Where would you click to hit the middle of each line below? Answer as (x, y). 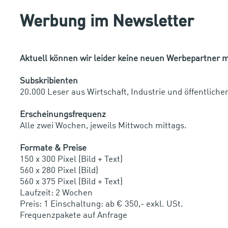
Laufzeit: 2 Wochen (56, 193)
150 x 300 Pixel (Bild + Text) (71, 159)
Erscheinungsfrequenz (63, 115)
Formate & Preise (53, 148)
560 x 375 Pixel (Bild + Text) (71, 182)
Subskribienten (49, 81)
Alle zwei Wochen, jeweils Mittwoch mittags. (103, 126)
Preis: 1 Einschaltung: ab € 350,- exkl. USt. (102, 204)
